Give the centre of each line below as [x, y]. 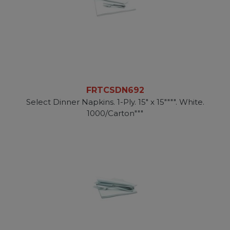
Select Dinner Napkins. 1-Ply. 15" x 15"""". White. [115, 102]
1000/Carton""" [115, 113]
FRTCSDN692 [115, 90]
